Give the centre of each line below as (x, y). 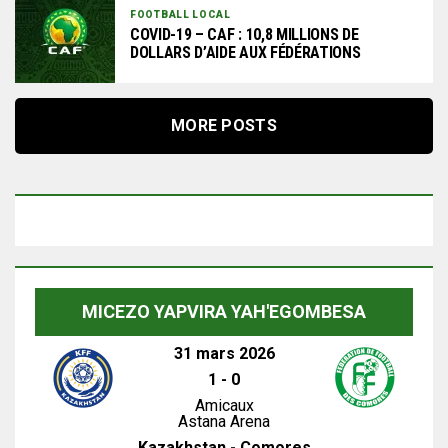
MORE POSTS (224, 125)
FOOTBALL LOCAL (180, 14)
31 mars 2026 (224, 353)
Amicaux (224, 405)
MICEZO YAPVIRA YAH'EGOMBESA (224, 311)
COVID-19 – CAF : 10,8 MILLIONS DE (244, 34)
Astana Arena (224, 421)
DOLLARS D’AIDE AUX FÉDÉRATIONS (245, 52)
